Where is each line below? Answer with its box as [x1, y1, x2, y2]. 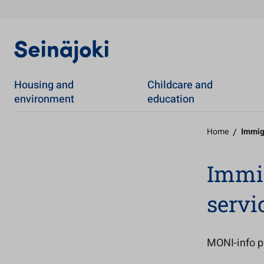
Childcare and [147, 77, 213, 93]
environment [14, 91, 74, 107]
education [147, 91, 194, 107]
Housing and [14, 77, 74, 93]
